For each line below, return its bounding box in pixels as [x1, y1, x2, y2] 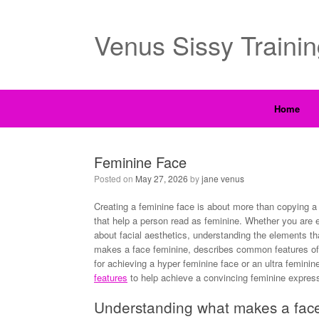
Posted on [94, 172, 135, 184]
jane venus [202, 172, 244, 184]
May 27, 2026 [135, 172, 188, 184]
